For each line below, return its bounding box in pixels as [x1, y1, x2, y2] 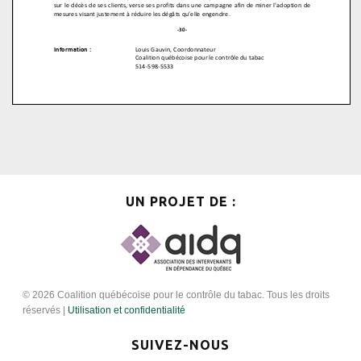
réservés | [23, 305, 68, 317]
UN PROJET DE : [125, 194, 236, 210]
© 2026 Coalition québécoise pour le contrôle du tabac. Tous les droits [23, 289, 330, 301]
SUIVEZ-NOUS [131, 338, 230, 353]
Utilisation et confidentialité [68, 305, 186, 317]
